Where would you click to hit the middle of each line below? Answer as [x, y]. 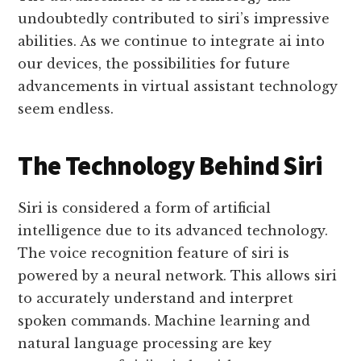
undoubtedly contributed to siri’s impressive [174, 18]
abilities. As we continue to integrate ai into [172, 41]
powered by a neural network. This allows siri [178, 275]
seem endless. [66, 108]
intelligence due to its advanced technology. [173, 230]
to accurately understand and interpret [156, 298]
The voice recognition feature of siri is [154, 253]
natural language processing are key [145, 343]
